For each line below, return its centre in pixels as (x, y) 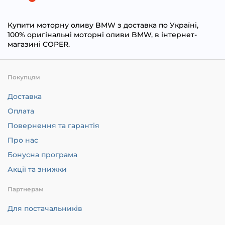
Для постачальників (45, 208)
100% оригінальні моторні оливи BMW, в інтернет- (102, 35)
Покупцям (24, 77)
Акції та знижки (37, 169)
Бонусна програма (42, 155)
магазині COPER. (39, 44)
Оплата (21, 111)
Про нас (23, 140)
